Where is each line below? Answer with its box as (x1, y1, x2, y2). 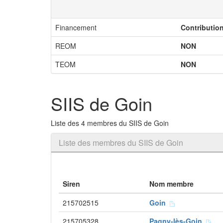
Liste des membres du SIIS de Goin (59, 137, 183, 148)
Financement (55, 22, 97, 32)
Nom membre (149, 179, 194, 189)
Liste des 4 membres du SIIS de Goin (51, 118, 169, 128)
